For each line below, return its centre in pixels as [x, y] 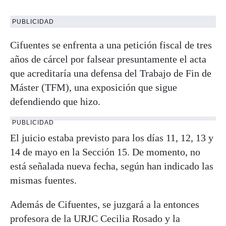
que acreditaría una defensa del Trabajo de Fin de [111, 73]
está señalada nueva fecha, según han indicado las [112, 166]
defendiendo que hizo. [55, 101]
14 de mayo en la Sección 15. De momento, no [105, 152]
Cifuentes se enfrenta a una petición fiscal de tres [111, 45]
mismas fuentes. [43, 180]
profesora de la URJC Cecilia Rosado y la [95, 218]
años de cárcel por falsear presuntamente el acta [108, 59]
